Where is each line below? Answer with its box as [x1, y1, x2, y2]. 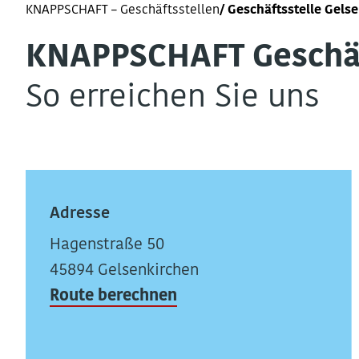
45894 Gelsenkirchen [50, 263, 199, 279]
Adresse [50, 206, 110, 222]
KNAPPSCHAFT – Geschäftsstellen [26, 4, 220, 17]
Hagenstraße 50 [50, 237, 164, 253]
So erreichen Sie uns [26, 83, 320, 115]
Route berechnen [50, 288, 177, 305]
